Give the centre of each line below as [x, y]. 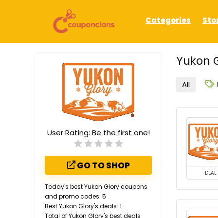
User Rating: [69, 132]
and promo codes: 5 [75, 196]
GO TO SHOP [102, 165]
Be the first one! [121, 132]
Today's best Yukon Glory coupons [96, 186]
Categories [168, 20]
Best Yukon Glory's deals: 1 [83, 206]
